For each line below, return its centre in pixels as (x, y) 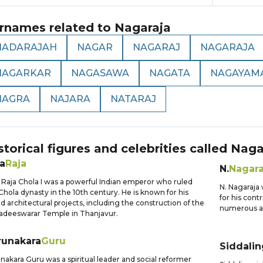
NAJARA (70, 99)
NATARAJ (133, 99)
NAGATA (170, 73)
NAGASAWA (100, 73)
